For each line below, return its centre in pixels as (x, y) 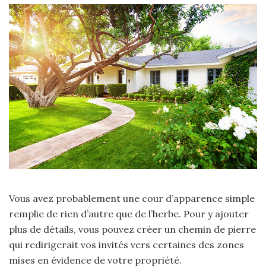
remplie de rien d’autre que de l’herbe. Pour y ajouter (129, 214)
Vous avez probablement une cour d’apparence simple (132, 199)
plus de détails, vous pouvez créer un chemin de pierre (132, 229)
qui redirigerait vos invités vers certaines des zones (126, 245)
